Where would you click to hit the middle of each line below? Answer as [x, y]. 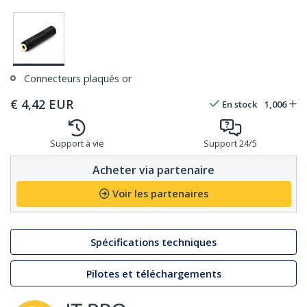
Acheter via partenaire [153, 170]
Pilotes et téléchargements [153, 273]
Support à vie [77, 144]
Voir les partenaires [160, 194]
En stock [240, 105]
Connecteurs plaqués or [78, 79]
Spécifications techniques [153, 242]
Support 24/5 [230, 144]
